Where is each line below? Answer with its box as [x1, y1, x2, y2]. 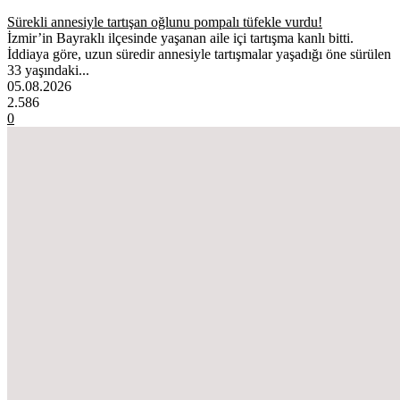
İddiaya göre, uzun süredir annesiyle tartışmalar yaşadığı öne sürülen [7, 46, 391, 62]
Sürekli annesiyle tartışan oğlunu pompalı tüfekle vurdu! [7, 14, 322, 30]
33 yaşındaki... [7, 62, 89, 79]
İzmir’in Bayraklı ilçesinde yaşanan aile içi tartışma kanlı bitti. [7, 30, 354, 46]
